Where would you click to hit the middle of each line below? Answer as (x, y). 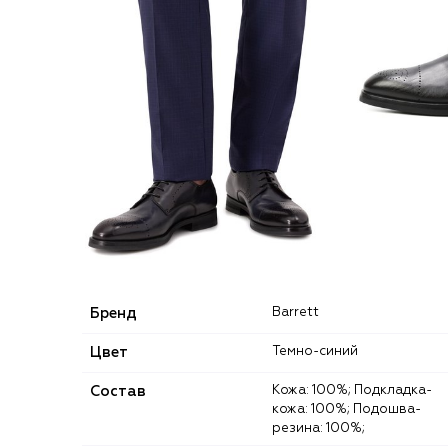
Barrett (300, 312)
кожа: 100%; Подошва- (346, 409)
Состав (118, 391)
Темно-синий (318, 351)
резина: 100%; (318, 428)
